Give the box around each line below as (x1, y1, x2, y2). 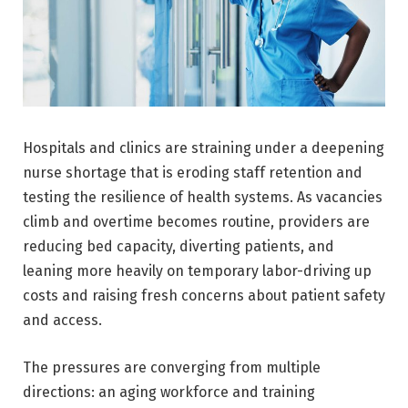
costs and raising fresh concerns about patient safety (23, 286, 385, 304)
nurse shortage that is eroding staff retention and (23, 163, 362, 181)
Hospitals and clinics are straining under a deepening (23, 138, 384, 157)
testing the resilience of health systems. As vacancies (23, 188, 382, 206)
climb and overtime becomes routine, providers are (23, 212, 370, 230)
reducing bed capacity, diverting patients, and (23, 237, 334, 255)
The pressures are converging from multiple (23, 358, 321, 376)
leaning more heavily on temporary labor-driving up (23, 261, 372, 280)
